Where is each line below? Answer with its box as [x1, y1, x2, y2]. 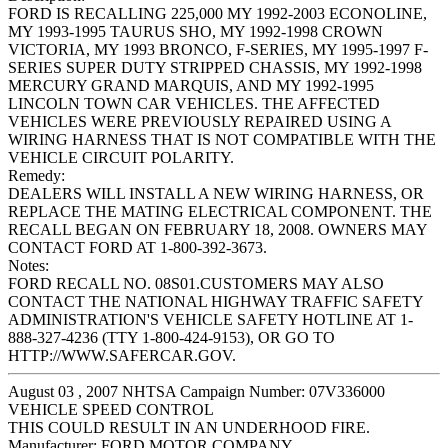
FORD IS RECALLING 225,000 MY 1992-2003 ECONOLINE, [8, 5, 427, 23]
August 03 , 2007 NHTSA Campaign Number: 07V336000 [8, 383, 385, 401]
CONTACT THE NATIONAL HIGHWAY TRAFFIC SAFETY [8, 293, 423, 311]
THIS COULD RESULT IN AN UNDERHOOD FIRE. [8, 419, 370, 437]
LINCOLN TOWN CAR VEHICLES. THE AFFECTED [8, 95, 380, 113]
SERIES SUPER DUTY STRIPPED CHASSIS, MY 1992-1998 [8, 59, 422, 77]
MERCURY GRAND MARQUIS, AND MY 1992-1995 [8, 77, 374, 95]
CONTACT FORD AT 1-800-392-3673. [8, 239, 267, 257]
